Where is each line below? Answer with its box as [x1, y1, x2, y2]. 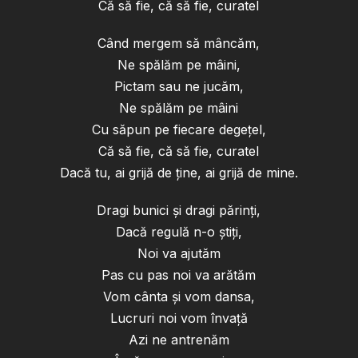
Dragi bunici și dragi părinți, [97, 202, 261, 219]
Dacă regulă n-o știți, [115, 224, 242, 241]
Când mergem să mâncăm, [97, 35, 261, 52]
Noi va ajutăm [137, 245, 221, 262]
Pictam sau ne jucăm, [113, 78, 244, 95]
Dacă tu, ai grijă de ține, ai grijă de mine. [59, 165, 298, 181]
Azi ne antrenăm [128, 332, 229, 348]
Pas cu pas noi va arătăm [101, 267, 257, 284]
